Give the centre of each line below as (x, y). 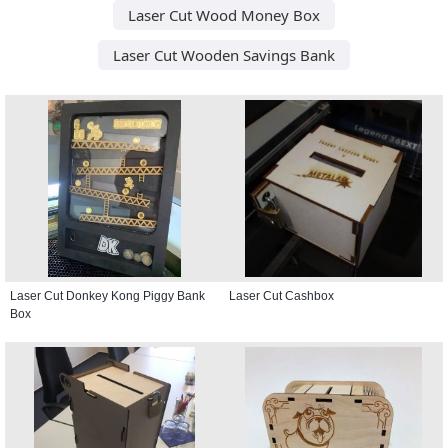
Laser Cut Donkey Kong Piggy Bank (107, 295)
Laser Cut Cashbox (281, 295)
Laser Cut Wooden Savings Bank (224, 54)
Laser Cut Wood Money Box (224, 14)
